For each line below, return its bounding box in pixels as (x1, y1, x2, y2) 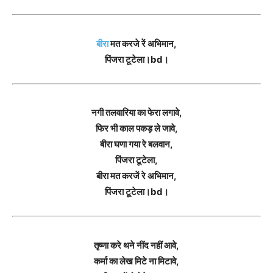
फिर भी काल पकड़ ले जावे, (95, 122, 178, 134)
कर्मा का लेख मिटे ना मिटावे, (94, 255, 179, 267)
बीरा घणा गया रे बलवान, (100, 138, 173, 150)
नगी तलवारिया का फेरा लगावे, (91, 107, 182, 118)
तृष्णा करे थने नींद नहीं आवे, (94, 239, 179, 251)
